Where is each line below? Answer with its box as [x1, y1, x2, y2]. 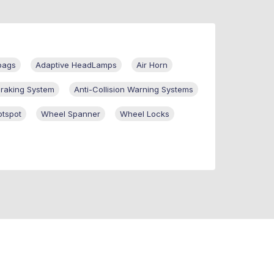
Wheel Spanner [41, 109, 100, 119]
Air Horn [136, 60, 168, 70]
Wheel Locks [120, 109, 169, 119]
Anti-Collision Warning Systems [74, 84, 193, 95]
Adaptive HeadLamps [35, 60, 117, 70]
